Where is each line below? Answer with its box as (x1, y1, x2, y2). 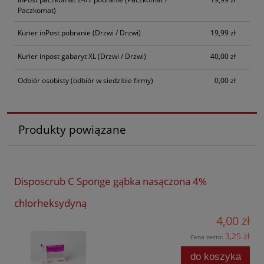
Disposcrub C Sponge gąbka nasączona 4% (14, 174, 207, 188)
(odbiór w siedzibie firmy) (69, 75, 153, 85)
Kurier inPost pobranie (18, 27, 91, 38)
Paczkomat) (18, 5, 56, 15)
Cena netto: (190, 232, 225, 241)
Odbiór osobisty (18, 75, 69, 85)
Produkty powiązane (18, 122, 126, 137)
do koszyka (190, 250, 241, 262)
